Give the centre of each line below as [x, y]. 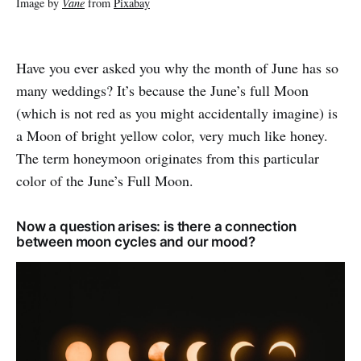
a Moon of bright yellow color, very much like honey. [172, 135]
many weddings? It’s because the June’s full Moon [162, 90]
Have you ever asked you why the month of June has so [177, 68]
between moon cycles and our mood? [136, 242]
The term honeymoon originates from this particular [168, 158]
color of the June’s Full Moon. [105, 180]
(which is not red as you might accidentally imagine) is [177, 113]
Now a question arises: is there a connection [156, 226]
